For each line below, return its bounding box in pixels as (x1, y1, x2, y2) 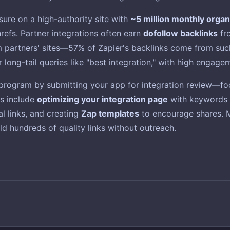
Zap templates (81, 108, 139, 119)
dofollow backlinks (143, 28, 218, 39)
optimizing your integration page (37, 94, 168, 104)
